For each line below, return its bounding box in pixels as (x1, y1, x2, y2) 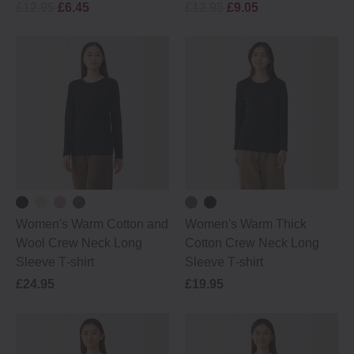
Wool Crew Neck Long (16, 236, 142, 250)
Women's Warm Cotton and (16, 217, 168, 231)
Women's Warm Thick (185, 217, 307, 231)
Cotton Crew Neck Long (185, 236, 319, 250)
